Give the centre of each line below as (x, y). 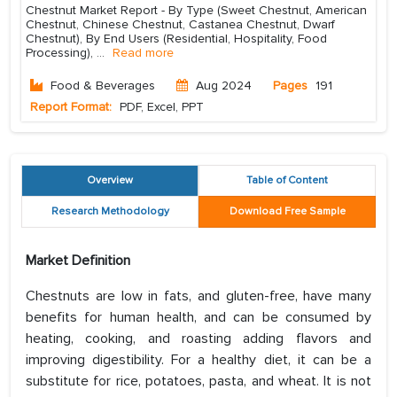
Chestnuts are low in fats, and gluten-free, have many (198, 296)
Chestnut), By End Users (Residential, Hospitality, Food (176, 39)
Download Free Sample (287, 212)
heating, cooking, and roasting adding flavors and (198, 339)
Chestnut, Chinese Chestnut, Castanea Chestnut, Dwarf (180, 25)
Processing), (61, 53)
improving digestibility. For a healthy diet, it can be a (198, 360)
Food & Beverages (103, 86)
